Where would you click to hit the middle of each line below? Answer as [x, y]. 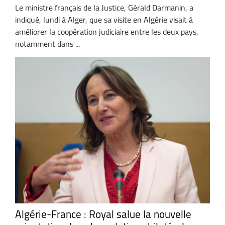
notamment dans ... [47, 44]
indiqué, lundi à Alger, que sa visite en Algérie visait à [104, 20]
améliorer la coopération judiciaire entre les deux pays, [107, 32]
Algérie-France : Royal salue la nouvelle [103, 214]
